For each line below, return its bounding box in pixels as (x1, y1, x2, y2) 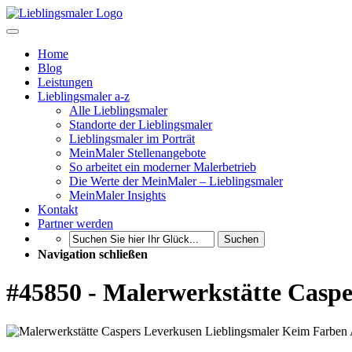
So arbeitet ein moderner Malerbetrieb (69, 160, 256, 174)
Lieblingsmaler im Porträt (69, 132, 195, 145)
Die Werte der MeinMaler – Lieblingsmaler (69, 174, 283, 188)
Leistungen (38, 75, 93, 89)
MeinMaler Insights (69, 189, 166, 202)
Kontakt (38, 203, 78, 216)
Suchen (224, 233, 258, 245)
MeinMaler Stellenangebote (69, 146, 206, 159)
